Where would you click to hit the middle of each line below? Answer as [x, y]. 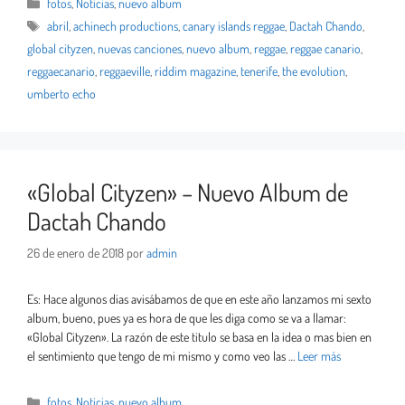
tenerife [259, 71]
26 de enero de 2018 [75, 253]
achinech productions [126, 26]
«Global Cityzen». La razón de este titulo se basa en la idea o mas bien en [199, 337]
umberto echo [61, 94]
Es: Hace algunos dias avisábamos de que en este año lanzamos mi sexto [199, 299]
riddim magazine [195, 71]
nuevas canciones [140, 49]
